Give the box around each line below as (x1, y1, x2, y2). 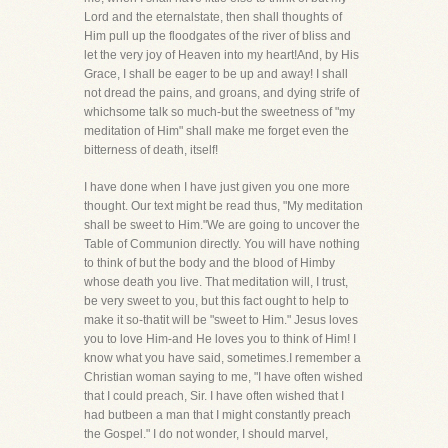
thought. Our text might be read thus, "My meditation (84, 199, 363, 213)
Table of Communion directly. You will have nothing (84, 237, 360, 251)
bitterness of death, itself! (84, 143, 218, 157)
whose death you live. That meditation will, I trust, (84, 275, 348, 289)
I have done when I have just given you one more (84, 180, 350, 194)
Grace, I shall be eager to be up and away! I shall (84, 67, 348, 81)
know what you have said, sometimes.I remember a (84, 351, 361, 365)
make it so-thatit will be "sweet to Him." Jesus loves (84, 313, 358, 327)
